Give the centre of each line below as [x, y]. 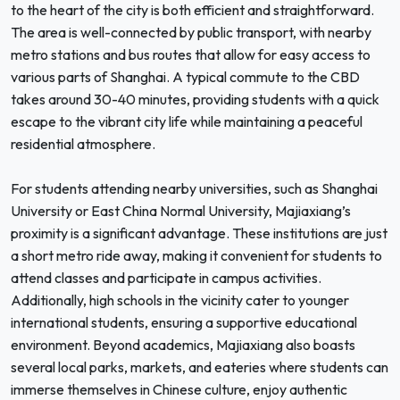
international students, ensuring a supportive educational [184, 322]
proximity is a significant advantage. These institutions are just [199, 233]
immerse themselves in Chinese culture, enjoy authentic [179, 389]
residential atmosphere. [83, 144]
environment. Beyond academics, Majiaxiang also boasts [183, 345]
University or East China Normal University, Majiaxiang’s [181, 211]
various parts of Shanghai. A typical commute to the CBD [185, 77]
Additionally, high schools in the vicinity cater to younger [180, 300]
